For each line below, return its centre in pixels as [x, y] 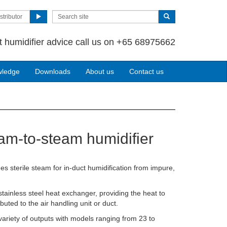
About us [100, 71]
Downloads [53, 71]
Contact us [146, 71]
